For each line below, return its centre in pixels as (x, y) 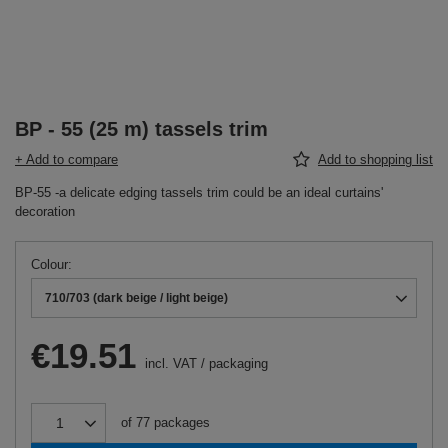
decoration (45, 211)
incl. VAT (169, 363)
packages (182, 422)
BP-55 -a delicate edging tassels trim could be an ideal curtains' (199, 192)
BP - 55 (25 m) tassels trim (141, 129)
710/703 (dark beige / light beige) (136, 298)
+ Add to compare (66, 159)
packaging (238, 363)
